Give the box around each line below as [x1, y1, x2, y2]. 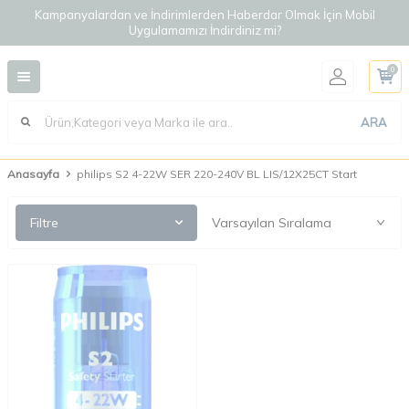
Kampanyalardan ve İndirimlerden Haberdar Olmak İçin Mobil [34, 7, 375, 22]
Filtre [30, 215, 58, 232]
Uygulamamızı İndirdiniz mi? [128, 23, 281, 37]
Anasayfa [7, 167, 59, 181]
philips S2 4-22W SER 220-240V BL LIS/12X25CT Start [77, 167, 357, 181]
